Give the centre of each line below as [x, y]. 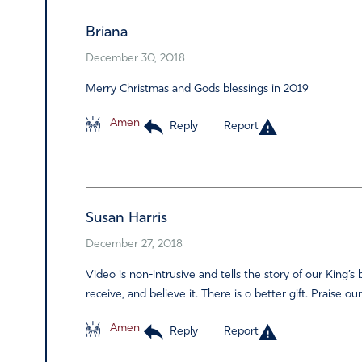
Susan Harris [126, 219]
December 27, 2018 [134, 244]
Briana [107, 33]
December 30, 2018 [135, 59]
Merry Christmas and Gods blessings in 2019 [197, 89]
